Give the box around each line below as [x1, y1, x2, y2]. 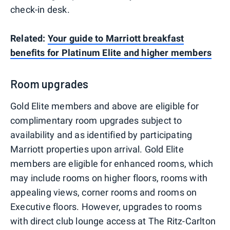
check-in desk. [10, 4, 70, 15]
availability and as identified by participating [10, 129, 193, 141]
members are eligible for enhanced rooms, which [10, 158, 214, 169]
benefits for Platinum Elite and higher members [10, 47, 212, 59]
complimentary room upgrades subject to [10, 115, 182, 126]
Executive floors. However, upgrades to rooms [10, 201, 202, 213]
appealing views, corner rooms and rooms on [10, 187, 197, 198]
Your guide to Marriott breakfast [47, 33, 184, 44]
